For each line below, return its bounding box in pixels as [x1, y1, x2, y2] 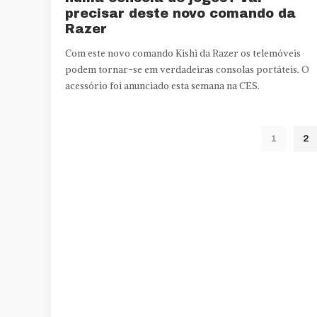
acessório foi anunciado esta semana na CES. [65, 80, 260, 93]
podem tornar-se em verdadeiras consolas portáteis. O [65, 64, 309, 76]
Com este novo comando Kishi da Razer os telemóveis [65, 47, 301, 60]
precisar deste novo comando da [65, 6, 296, 21]
